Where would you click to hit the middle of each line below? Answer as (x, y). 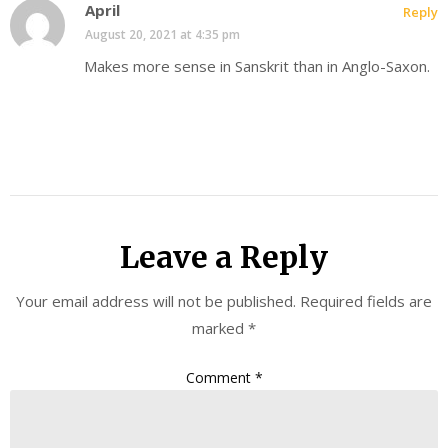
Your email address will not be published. (156, 301)
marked (220, 328)
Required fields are (366, 301)
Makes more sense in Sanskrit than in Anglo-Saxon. (257, 66)
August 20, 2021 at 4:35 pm (162, 35)
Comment (220, 377)
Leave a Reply (224, 257)
